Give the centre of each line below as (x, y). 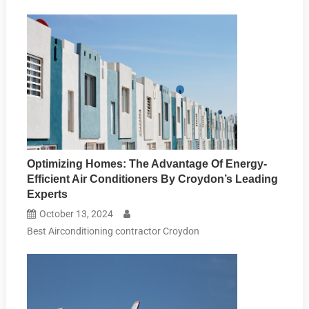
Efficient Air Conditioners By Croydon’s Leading (153, 179)
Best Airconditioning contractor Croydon (113, 231)
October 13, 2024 (77, 214)
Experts (48, 195)
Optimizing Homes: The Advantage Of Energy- (147, 164)
